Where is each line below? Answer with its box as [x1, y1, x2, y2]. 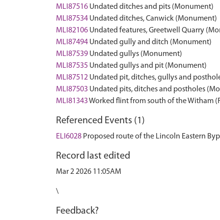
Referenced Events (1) [56, 116, 145, 126]
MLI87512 [56, 74, 88, 82]
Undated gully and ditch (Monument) [89, 38, 212, 46]
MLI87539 [56, 50, 88, 58]
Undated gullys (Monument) [89, 50, 182, 58]
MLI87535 [56, 62, 88, 70]
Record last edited [56, 151, 130, 161]
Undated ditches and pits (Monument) [89, 3, 214, 11]
